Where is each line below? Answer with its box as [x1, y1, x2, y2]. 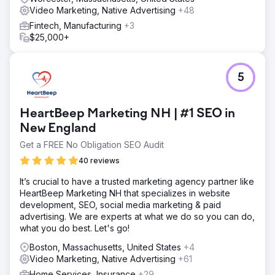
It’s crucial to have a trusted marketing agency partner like [20, 176, 254, 187]
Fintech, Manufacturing [29, 20, 124, 31]
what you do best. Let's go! [20, 223, 130, 233]
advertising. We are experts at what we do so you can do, [20, 211, 255, 222]
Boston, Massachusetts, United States [29, 242, 184, 252]
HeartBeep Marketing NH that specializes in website [20, 188, 230, 198]
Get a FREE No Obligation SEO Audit [20, 139, 164, 150]
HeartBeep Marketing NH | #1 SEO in [20, 107, 235, 121]
